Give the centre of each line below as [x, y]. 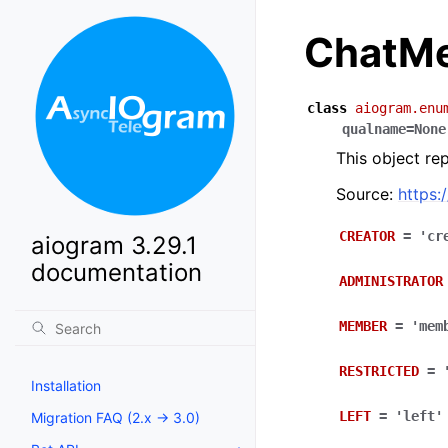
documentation [116, 272]
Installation [66, 385]
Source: [367, 194]
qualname [374, 129]
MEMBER [363, 326]
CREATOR [367, 236]
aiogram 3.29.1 [114, 245]
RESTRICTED [379, 371]
